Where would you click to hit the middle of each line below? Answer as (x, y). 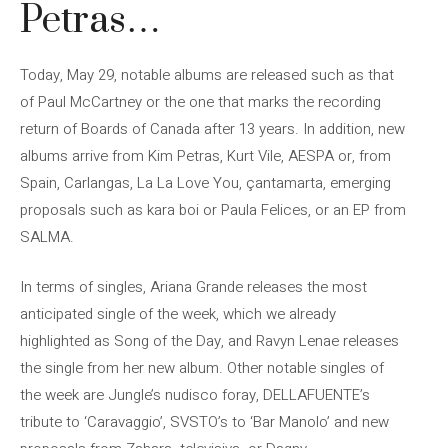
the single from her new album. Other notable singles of (202, 367)
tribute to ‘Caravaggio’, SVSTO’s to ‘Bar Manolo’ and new (204, 421)
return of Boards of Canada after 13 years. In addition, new (212, 129)
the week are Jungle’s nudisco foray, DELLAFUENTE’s (195, 394)
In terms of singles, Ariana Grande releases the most (193, 286)
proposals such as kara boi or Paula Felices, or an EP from (213, 210)
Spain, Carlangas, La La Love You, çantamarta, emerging (205, 183)
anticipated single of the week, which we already (178, 313)
